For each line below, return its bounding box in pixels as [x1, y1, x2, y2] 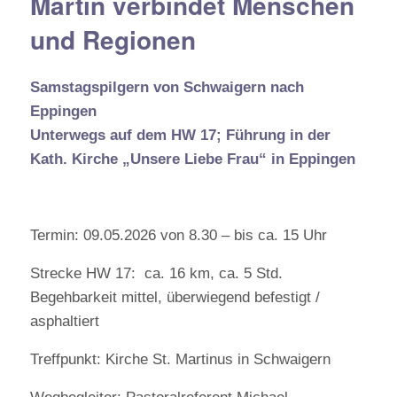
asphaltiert [29, 313, 99, 330]
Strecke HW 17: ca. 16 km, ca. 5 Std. [29, 265, 283, 282]
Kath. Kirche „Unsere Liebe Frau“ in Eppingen [29, 151, 355, 167]
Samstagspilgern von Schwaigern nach [29, 79, 304, 96]
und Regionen [29, 21, 196, 58]
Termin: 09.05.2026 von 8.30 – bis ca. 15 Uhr [29, 227, 327, 244]
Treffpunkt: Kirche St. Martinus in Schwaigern [29, 351, 331, 368]
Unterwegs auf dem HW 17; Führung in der [29, 127, 331, 144]
